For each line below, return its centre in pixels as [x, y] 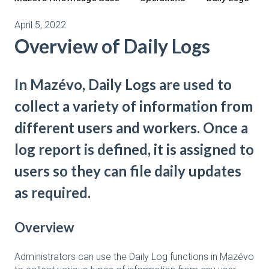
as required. [53, 193]
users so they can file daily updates [128, 171]
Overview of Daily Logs [112, 46]
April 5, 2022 [40, 25]
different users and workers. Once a [131, 128]
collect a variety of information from [134, 106]
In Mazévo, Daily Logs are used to [123, 85]
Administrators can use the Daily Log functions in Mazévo [134, 257]
